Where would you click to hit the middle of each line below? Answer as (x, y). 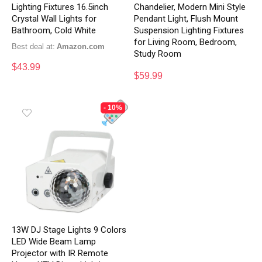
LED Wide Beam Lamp (54, 242)
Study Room (158, 54)
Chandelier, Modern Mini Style (190, 7)
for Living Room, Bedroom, (186, 42)
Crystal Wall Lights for (54, 18)
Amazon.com (84, 46)
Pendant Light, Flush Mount (186, 18)
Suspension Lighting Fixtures (189, 30)
